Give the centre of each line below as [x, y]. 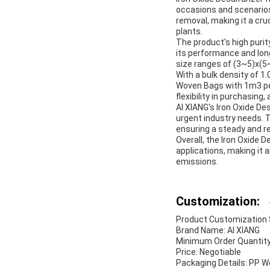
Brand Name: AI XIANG [218, 231]
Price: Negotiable [209, 252]
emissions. [197, 162]
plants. [189, 32]
